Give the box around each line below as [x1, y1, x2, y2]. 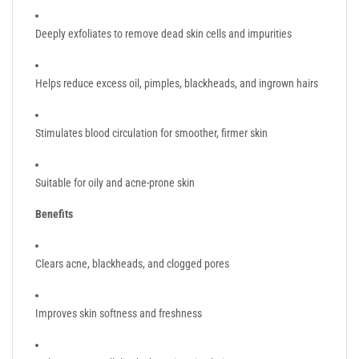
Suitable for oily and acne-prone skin [35, 175, 195, 189]
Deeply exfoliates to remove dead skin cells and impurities [35, 26, 292, 40]
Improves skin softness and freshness [35, 306, 202, 320]
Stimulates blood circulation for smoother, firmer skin [35, 126, 268, 139]
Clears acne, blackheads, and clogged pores [35, 256, 229, 270]
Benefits [35, 207, 73, 220]
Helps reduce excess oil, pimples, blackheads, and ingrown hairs [35, 76, 318, 90]
